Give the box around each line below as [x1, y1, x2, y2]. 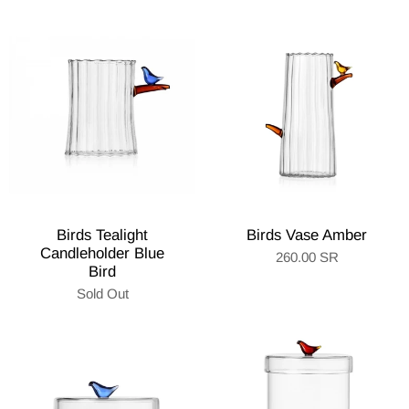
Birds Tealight [57, 226, 148, 244]
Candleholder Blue [40, 245, 164, 262]
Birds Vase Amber [246, 226, 367, 244]
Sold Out [76, 286, 129, 301]
